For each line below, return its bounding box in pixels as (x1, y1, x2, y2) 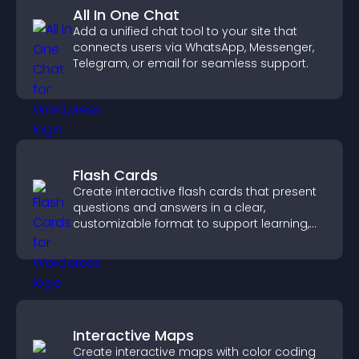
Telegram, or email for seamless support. (73, 55, 309, 71)
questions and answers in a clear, (73, 200, 265, 216)
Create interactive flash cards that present (73, 184, 317, 200)
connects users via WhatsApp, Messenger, (73, 39, 314, 55)
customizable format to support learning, (73, 216, 309, 232)
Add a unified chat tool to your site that (73, 23, 297, 39)
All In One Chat (73, 5, 179, 25)
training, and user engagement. (73, 232, 254, 248)
